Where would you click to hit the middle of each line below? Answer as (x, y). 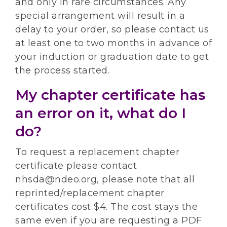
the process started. (62, 71)
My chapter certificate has (110, 95)
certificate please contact (76, 166)
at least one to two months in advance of (113, 43)
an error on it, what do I (101, 113)
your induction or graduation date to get (112, 57)
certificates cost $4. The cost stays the (106, 207)
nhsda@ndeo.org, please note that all (105, 180)
